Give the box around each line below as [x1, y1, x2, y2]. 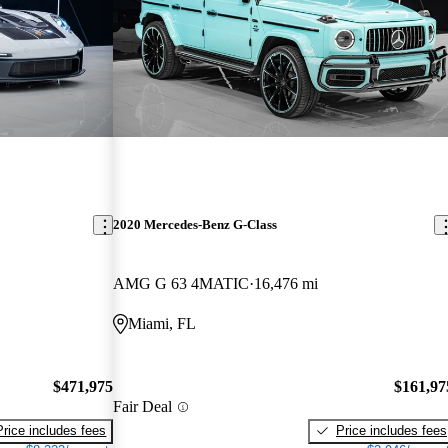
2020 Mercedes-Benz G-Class [113, 217, 278, 233]
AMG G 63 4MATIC [113, 275, 250, 293]
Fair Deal [113, 398, 173, 416]
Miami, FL [128, 315, 197, 333]
